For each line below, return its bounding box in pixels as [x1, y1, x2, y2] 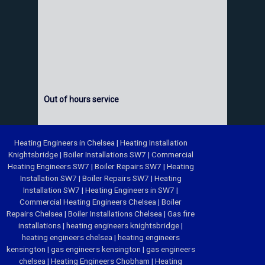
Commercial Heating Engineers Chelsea [20, 197, 158, 207]
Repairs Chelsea [7, 209, 64, 219]
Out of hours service [44, 95, 119, 105]
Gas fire [167, 209, 195, 219]
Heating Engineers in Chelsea [14, 138, 117, 148]
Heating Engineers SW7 [7, 161, 91, 172]
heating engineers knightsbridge [66, 221, 181, 231]
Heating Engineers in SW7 [85, 185, 176, 195]
